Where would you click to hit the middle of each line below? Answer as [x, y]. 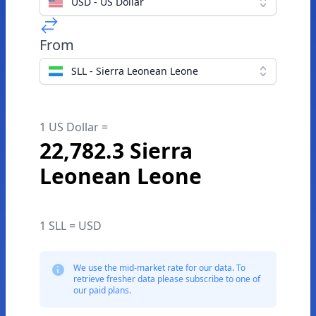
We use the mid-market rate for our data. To [159, 268]
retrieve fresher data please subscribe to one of [167, 279]
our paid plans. [102, 290]
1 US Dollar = [74, 127]
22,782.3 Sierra [116, 151]
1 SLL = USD [71, 226]
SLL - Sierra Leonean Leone [135, 71]
